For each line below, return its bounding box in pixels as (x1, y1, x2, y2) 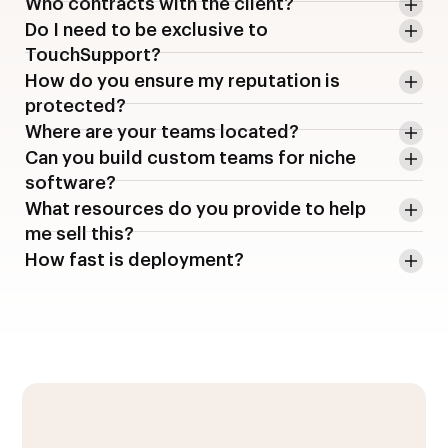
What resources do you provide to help (25, 199, 366, 218)
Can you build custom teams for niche (25, 148, 356, 167)
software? (25, 173, 116, 192)
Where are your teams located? (25, 122, 299, 141)
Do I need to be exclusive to (25, 20, 268, 39)
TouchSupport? (25, 45, 161, 64)
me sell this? (25, 224, 134, 243)
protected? (25, 96, 126, 115)
